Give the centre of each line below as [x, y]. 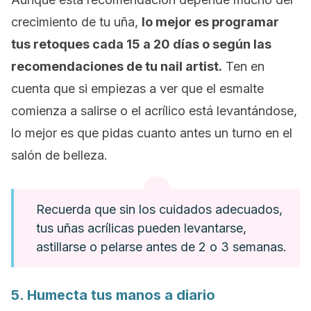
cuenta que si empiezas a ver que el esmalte [137, 89]
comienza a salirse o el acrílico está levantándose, [154, 111]
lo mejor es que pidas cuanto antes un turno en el [152, 133]
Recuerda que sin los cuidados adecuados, [159, 209]
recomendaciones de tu [86, 66]
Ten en [243, 66]
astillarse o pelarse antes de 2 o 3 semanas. [161, 247]
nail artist [190, 66]
